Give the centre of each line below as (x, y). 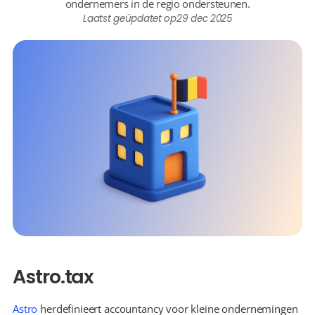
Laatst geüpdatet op (130, 19)
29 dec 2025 (204, 19)
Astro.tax (53, 277)
